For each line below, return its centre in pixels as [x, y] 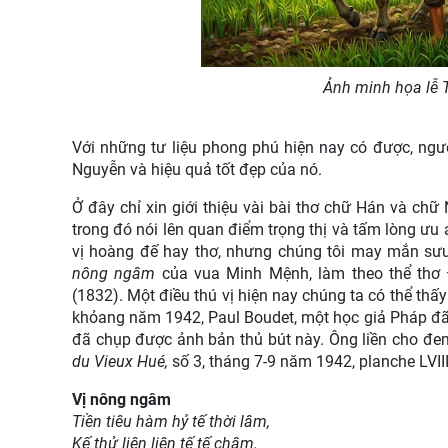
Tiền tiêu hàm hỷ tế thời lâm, [171, 421]
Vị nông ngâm [121, 399]
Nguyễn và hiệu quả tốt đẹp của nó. [197, 169]
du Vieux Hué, [120, 361]
